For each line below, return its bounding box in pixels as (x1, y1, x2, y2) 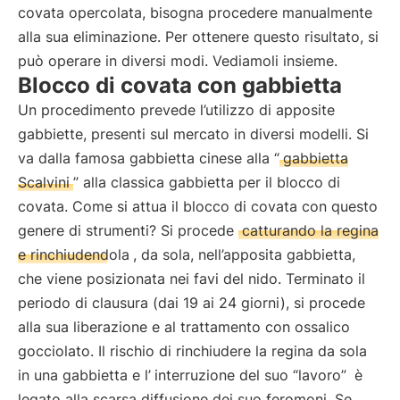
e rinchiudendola (18, 246, 129, 263)
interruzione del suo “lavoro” (154, 366, 346, 384)
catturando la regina (242, 221, 379, 239)
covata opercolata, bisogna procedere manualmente (18, 4, 372, 21)
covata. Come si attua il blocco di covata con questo (18, 197, 378, 215)
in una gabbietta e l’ (18, 366, 151, 384)
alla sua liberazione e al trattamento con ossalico (18, 318, 350, 336)
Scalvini (18, 173, 70, 191)
